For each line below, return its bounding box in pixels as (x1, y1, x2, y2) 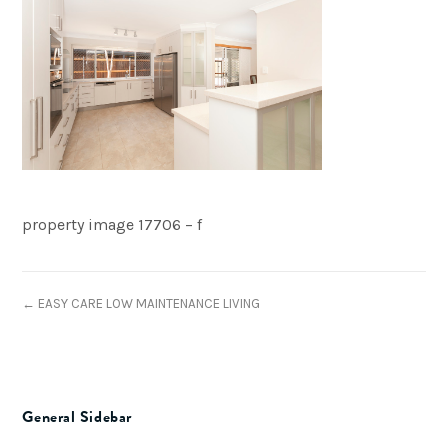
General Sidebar (22, 405, 132, 430)
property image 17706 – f (22, 215, 203, 235)
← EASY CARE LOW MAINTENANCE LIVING (22, 296, 261, 312)
